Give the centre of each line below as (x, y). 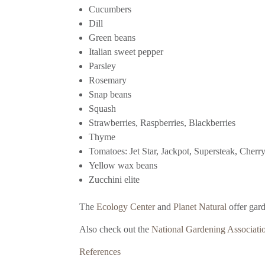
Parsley (103, 66)
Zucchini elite (114, 179)
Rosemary (108, 80)
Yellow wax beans (123, 165)
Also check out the (116, 229)
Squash (103, 108)
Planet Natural (200, 206)
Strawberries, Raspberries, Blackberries (162, 122)
